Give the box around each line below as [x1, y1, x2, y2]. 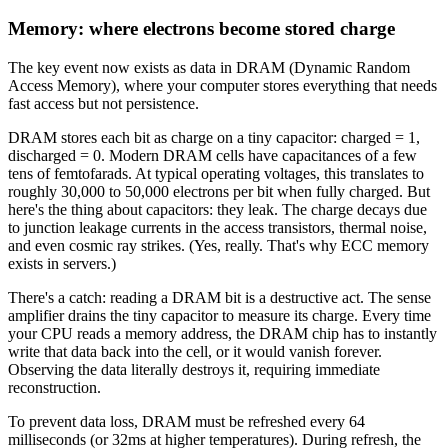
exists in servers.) [8, 254, 116, 272]
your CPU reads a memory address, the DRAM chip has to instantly [8, 324, 437, 342]
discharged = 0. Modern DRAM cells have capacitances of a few [8, 146, 417, 164]
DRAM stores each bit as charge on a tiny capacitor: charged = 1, [8, 128, 420, 146]
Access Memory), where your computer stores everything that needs [8, 76, 437, 94]
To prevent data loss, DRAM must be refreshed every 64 [8, 412, 365, 430]
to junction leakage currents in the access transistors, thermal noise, [8, 218, 427, 236]
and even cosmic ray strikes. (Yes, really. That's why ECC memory [8, 236, 429, 254]
